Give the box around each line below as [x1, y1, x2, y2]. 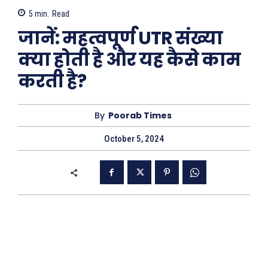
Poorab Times [108, 109, 172, 121]
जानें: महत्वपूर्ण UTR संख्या [18, 26, 223, 51]
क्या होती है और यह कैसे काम [18, 47, 240, 72]
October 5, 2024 [104, 133, 164, 145]
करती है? [18, 69, 86, 94]
